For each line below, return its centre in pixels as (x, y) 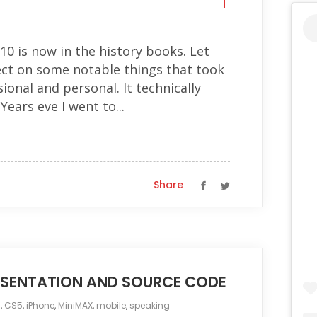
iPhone (40, 305)
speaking (150, 305)
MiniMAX (75, 305)
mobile (111, 305)
